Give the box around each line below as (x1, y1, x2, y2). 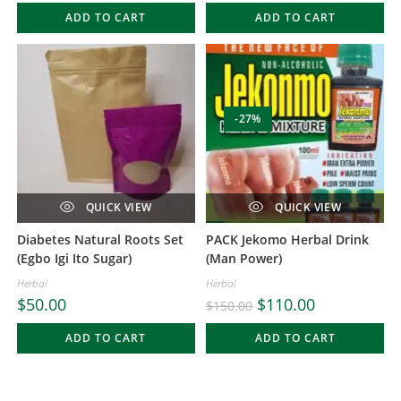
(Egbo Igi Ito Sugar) (16, 249, 132, 267)
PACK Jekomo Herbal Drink (206, 230, 370, 248)
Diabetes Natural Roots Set (16, 230, 183, 248)
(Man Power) (206, 249, 283, 267)
